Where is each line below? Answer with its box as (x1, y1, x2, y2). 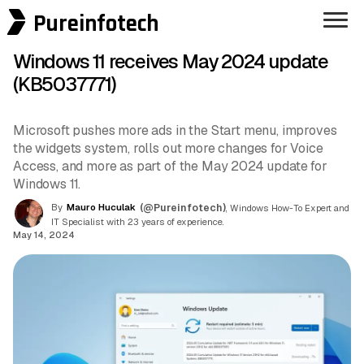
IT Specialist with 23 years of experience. (51, 215, 224, 227)
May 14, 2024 (13, 228, 75, 240)
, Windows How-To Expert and (226, 201, 349, 214)
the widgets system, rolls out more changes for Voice (13, 140, 323, 158)
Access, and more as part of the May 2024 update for (13, 158, 327, 175)
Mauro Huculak (67, 201, 136, 213)
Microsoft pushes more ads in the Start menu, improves (13, 122, 337, 140)
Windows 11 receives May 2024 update (13, 49, 328, 75)
